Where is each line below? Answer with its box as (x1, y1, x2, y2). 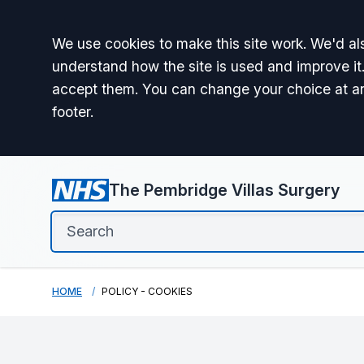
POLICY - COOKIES (102, 285, 193, 297)
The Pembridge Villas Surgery (108, 180, 340, 200)
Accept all (51, 30, 167, 66)
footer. (52, 103, 93, 120)
